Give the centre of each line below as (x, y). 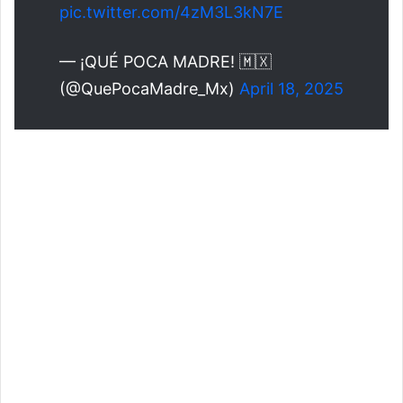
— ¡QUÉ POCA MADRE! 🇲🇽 (166, 62)
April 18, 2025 (291, 89)
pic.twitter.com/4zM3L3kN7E (171, 13)
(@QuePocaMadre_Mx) (149, 89)
